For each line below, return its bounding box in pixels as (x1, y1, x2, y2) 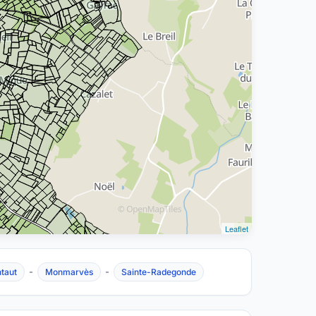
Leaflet (224, 223, 248, 234)
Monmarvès (44, 267, 93, 277)
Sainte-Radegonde (121, 267, 196, 277)
